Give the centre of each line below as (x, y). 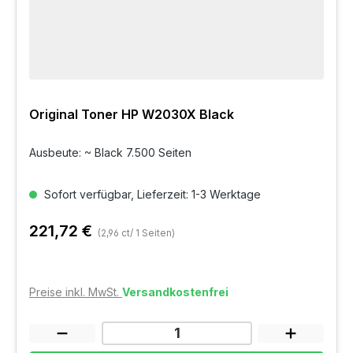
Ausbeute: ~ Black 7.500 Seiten (110, 153)
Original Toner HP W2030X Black (132, 115)
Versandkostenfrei (175, 292)
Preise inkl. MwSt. (76, 292)
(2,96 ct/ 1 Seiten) (136, 233)
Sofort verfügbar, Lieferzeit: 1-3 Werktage (151, 195)
